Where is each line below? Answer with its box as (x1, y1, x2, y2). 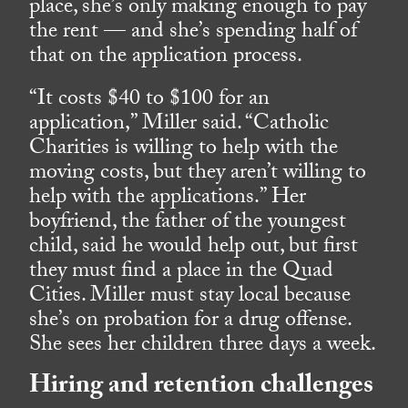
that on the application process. (29, 39, 303, 77)
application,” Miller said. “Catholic (29, 107, 330, 145)
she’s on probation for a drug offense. (29, 303, 352, 342)
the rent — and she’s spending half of (29, 15, 358, 53)
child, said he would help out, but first (29, 229, 359, 268)
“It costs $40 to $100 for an (29, 82, 270, 120)
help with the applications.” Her (29, 180, 307, 219)
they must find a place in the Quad (29, 254, 334, 292)
